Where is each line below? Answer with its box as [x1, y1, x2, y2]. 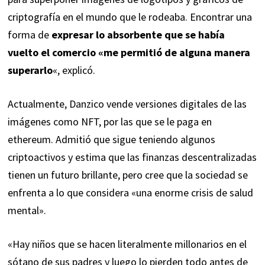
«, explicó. [52, 63, 95, 77]
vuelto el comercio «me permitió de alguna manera [7, 46, 250, 60]
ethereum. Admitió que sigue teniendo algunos [7, 132, 215, 147]
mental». [7, 203, 46, 218]
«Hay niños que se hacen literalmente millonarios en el [7, 237, 247, 251]
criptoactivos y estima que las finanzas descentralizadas [7, 150, 257, 164]
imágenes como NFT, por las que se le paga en [7, 115, 212, 129]
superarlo [7, 63, 53, 77]
